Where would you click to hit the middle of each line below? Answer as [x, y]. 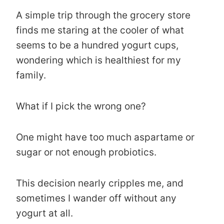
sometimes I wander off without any [96, 198]
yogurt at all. [44, 213]
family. [31, 75]
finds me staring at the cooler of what [100, 30]
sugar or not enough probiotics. [86, 152]
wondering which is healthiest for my [98, 60]
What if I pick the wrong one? [81, 106]
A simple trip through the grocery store [103, 15]
